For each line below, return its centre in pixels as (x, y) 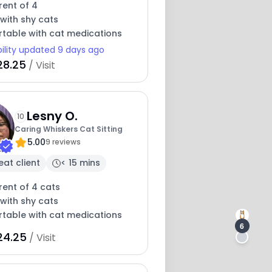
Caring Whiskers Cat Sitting (68, 129)
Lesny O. (52, 116)
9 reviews (63, 142)
